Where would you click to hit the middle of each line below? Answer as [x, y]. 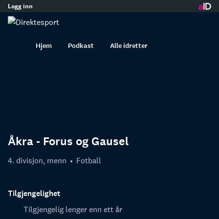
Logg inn [20, 6]
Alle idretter [129, 45]
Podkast [81, 45]
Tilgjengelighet [34, 193]
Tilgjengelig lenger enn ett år [73, 209]
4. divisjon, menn [37, 160]
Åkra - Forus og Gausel [68, 142]
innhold [109, 11]
